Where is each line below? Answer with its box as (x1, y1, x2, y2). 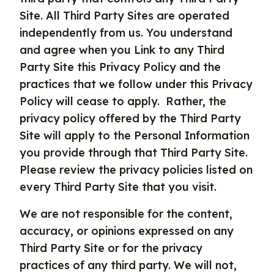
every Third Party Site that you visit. (20, 180, 217, 194)
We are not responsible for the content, (20, 207, 232, 221)
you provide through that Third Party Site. (20, 146, 248, 160)
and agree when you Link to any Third (20, 43, 224, 57)
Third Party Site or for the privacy (20, 241, 202, 255)
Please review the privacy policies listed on (20, 163, 253, 177)
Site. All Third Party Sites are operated (20, 9, 229, 23)
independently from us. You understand (20, 26, 232, 40)
